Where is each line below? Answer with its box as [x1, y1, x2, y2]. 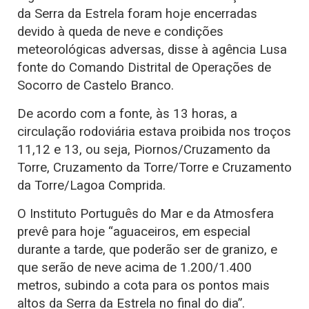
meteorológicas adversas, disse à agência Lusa [17, 42, 287, 58]
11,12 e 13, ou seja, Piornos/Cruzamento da [17, 142, 270, 158]
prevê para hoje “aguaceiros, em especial [17, 224, 250, 240]
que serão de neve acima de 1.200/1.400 [17, 260, 252, 276]
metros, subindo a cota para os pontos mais [17, 278, 270, 294]
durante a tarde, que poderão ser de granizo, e [17, 242, 277, 258]
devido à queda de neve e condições [17, 24, 223, 40]
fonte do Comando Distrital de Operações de [17, 60, 271, 76]
